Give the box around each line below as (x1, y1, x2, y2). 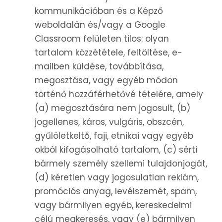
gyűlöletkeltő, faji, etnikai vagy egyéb (35, 130, 193, 142)
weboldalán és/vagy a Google (35, 19, 166, 31)
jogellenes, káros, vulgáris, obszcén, (35, 116, 184, 128)
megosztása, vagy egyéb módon (35, 74, 178, 87)
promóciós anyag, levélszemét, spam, (35, 185, 197, 198)
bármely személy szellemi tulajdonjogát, (35, 158, 207, 170)
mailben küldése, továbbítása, (35, 60, 164, 73)
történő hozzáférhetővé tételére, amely (35, 88, 203, 101)
